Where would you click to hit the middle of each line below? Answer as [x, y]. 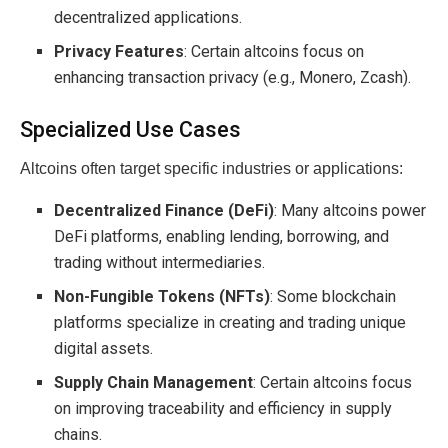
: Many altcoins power [350, 211]
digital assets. [104, 349]
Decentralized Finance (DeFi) [164, 211]
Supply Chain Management [154, 383]
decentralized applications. [148, 18]
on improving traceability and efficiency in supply [223, 409]
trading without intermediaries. [160, 263]
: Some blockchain [333, 297]
